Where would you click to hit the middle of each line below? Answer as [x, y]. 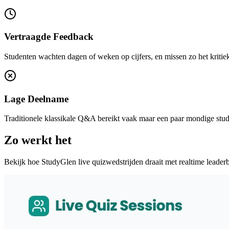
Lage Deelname [36, 99]
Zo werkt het [38, 140]
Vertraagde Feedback [49, 37]
